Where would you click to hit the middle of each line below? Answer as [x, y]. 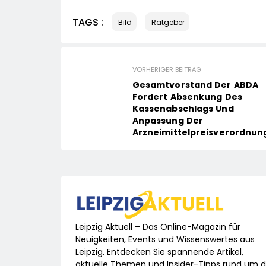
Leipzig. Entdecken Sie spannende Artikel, [159, 251]
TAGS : [88, 22]
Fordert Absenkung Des [187, 97]
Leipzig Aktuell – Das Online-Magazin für [158, 227]
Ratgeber [168, 23]
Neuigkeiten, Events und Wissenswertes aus [165, 239]
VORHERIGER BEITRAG [167, 70]
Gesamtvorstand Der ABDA [195, 85]
